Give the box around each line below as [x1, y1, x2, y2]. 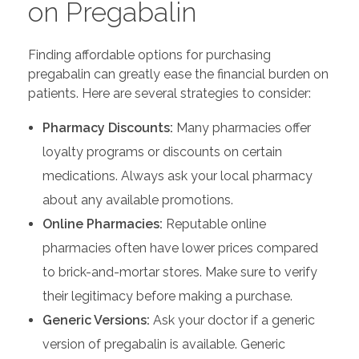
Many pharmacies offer [172, 119, 311, 135]
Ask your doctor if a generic [149, 312, 315, 328]
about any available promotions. [42, 192, 233, 208]
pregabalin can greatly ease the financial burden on [28, 66, 329, 82]
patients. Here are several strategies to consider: [28, 85, 311, 101]
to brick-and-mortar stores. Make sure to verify [42, 264, 317, 280]
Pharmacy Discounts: [42, 119, 173, 135]
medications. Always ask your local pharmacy [42, 167, 313, 184]
